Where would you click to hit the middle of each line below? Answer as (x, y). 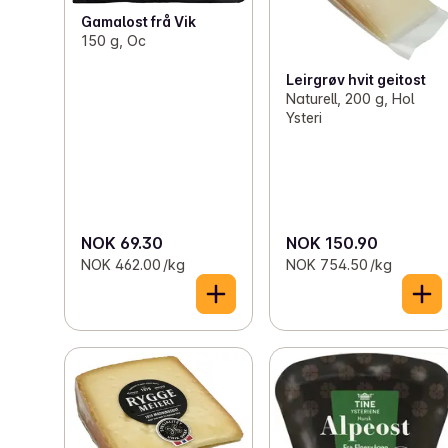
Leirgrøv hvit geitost (356, 80)
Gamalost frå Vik (138, 21)
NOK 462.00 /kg (133, 264)
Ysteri (304, 118)
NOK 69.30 (122, 242)
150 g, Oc (113, 40)
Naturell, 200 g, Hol (350, 99)
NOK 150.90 (332, 242)
